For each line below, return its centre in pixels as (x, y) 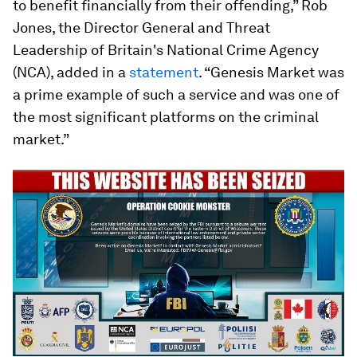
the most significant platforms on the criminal (166, 117)
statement (164, 72)
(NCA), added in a (71, 72)
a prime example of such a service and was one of (176, 94)
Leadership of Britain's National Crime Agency (166, 50)
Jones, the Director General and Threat (141, 27)
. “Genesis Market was (271, 72)
